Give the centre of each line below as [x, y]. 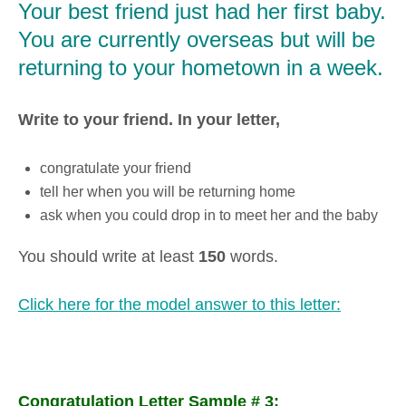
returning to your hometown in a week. [201, 68]
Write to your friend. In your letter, [149, 120]
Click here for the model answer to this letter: [179, 305]
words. [252, 256]
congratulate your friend [116, 168]
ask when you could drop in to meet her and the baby [209, 215]
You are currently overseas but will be [197, 39]
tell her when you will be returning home [168, 191]
